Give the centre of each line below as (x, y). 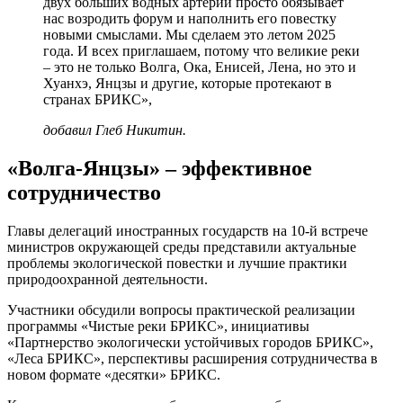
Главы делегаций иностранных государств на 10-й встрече (188, 231)
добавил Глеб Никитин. (115, 130)
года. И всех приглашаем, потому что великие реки (201, 51)
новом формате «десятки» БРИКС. (114, 375)
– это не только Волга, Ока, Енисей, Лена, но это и (200, 67)
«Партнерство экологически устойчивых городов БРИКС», (190, 343)
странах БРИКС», (98, 100)
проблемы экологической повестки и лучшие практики (177, 264)
